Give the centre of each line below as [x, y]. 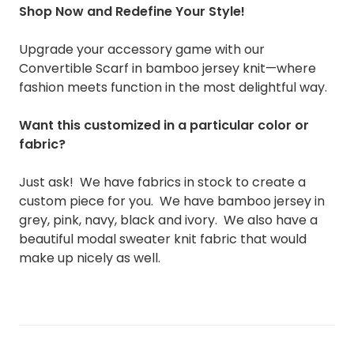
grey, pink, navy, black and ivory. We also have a [168, 220]
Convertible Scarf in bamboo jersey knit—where [168, 68]
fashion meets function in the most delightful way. [173, 87]
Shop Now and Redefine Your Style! [132, 11]
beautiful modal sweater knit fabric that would [163, 239]
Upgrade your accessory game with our [142, 49]
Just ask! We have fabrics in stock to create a [162, 182]
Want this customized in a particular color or [164, 125]
